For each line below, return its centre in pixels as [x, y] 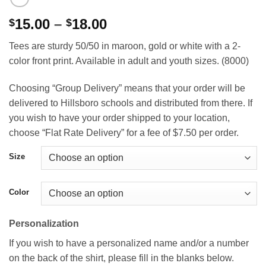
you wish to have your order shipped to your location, [119, 118]
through [134, 66]
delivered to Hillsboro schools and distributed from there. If [131, 103]
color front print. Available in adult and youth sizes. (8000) [129, 61]
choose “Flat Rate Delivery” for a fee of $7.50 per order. [124, 132]
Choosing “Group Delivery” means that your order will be [127, 88]
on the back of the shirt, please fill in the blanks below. [121, 258]
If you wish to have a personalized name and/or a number [129, 243]
